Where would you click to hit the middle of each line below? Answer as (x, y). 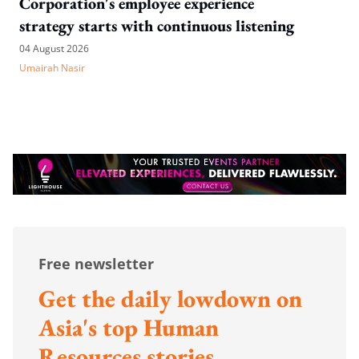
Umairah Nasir (52, 67)
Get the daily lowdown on (170, 299)
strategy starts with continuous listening (157, 25)
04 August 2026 (54, 48)
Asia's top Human (129, 328)
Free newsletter (96, 264)
